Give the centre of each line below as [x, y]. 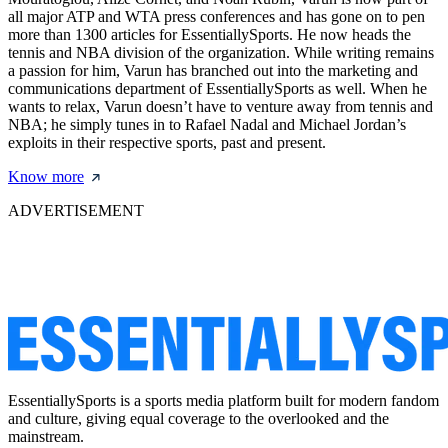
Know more [46, 176]
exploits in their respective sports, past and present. [167, 142]
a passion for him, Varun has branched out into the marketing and [213, 70]
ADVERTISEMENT [76, 210]
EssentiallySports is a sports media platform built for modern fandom [223, 400]
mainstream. [46, 436]
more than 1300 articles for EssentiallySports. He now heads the [209, 34]
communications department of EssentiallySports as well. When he [217, 88]
